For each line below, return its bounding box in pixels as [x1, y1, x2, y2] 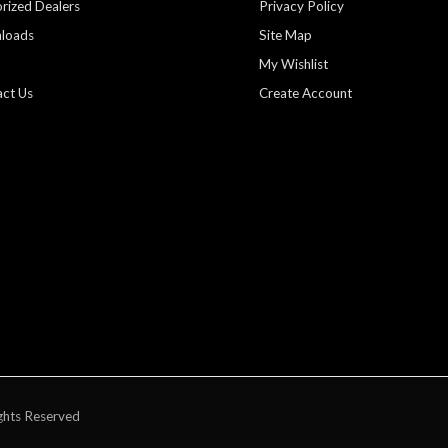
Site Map [259, 27, 313, 44]
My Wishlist [259, 56, 329, 73]
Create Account [259, 85, 353, 102]
